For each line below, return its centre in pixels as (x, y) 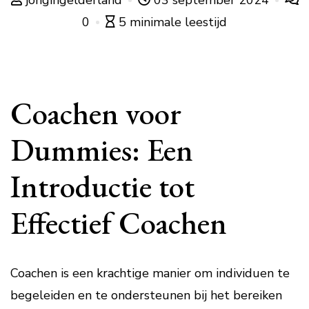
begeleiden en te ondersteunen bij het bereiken (146, 295)
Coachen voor (96, 113)
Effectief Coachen (119, 223)
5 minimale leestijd (173, 22)
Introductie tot (102, 186)
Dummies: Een (102, 150)
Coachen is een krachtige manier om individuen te (150, 273)
